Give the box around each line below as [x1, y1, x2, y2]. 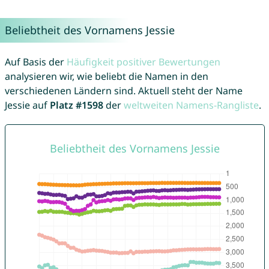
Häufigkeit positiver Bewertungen [66, 55, 220, 69]
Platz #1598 [49, 98, 103, 112]
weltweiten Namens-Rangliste [123, 98, 259, 112]
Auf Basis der [4, 55, 67, 69]
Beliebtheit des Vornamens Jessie [4, 23, 175, 38]
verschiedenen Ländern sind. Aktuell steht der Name [4, 84, 243, 98]
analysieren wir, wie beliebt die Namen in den [4, 70, 208, 83]
